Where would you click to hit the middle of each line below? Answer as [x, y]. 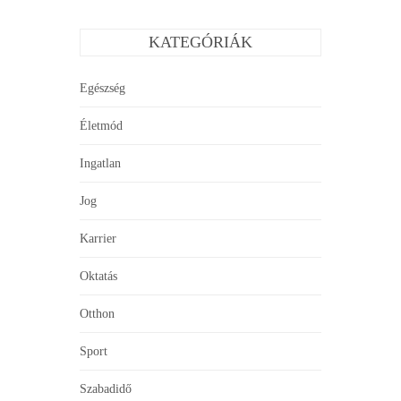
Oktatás [98, 277]
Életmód [101, 126]
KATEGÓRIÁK [200, 43]
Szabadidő [106, 389]
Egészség [102, 89]
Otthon [97, 314]
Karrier [98, 239]
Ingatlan [100, 164]
